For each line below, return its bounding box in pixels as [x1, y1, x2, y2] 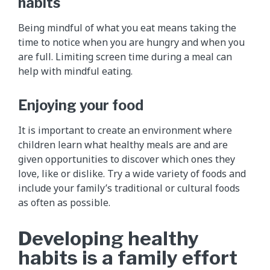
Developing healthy [18, 226, 199, 250]
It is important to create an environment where [18, 123, 232, 137]
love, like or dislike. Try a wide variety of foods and [18, 166, 246, 180]
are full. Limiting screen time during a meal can [18, 49, 232, 63]
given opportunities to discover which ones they [18, 152, 235, 166]
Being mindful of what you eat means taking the [18, 20, 236, 34]
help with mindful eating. [18, 64, 133, 78]
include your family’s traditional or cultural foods [18, 181, 240, 195]
